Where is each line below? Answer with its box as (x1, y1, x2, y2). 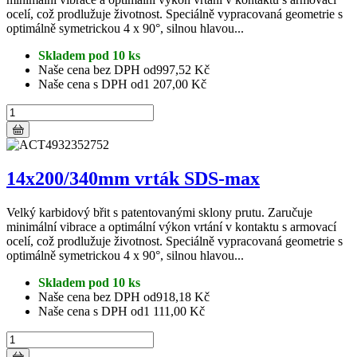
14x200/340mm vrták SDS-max (6, 168, 260, 190)
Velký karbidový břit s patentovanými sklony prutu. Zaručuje (6, 206, 312, 219)
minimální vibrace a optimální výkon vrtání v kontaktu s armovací (6, 220, 336, 233)
